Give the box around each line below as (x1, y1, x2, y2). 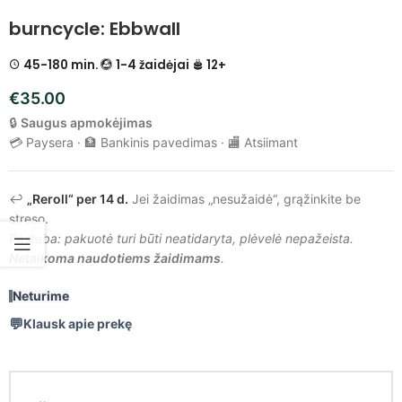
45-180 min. (21, 56, 101, 74)
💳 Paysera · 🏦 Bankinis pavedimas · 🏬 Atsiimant (9, 134, 298, 150)
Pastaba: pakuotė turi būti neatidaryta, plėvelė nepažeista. (9, 230, 354, 246)
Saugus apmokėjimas (21, 114, 153, 130)
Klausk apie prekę (23, 315, 132, 331)
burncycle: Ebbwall (9, 15, 180, 41)
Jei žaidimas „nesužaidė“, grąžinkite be (128, 190, 361, 206)
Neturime (13, 287, 69, 303)
